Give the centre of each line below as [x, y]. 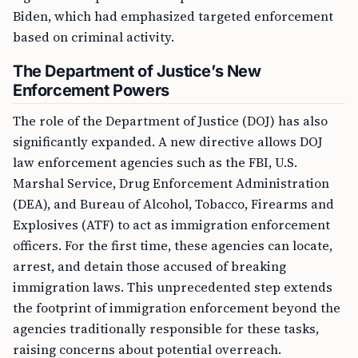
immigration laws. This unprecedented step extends [173, 287]
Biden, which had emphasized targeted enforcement [173, 16]
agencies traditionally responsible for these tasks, [166, 328]
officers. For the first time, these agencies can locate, [173, 245]
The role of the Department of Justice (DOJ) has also [170, 121]
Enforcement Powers [91, 90]
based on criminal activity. [93, 37]
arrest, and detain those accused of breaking [149, 266]
